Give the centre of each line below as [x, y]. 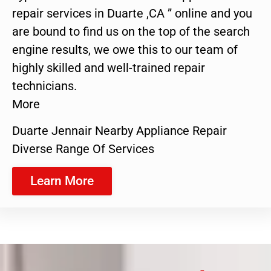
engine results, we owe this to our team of [125, 49]
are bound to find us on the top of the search [131, 31]
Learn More [62, 181]
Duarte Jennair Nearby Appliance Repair [119, 131]
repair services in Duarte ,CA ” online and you [132, 13]
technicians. [44, 86]
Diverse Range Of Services [83, 149]
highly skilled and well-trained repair [109, 67]
